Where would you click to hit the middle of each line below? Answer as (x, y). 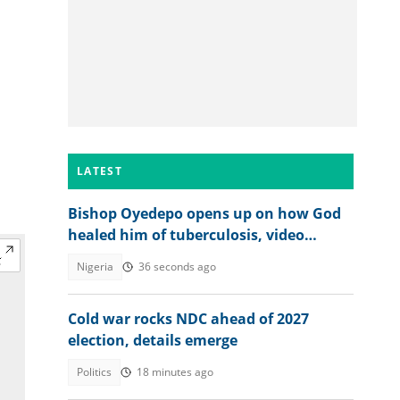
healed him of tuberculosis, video (186, 235)
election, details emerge (153, 340)
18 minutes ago (175, 372)
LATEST (100, 171)
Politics (94, 372)
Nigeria (95, 267)
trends (91, 256)
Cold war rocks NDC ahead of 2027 (188, 319)
